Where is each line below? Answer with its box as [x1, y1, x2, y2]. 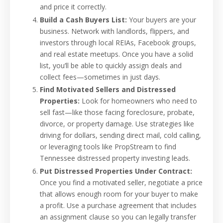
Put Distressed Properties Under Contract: [40, 166, 192, 176]
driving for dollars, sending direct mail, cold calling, [40, 130, 201, 140]
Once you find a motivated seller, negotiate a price [40, 178, 203, 188]
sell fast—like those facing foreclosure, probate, [40, 108, 195, 117]
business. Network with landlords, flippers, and [40, 26, 189, 36]
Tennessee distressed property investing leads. [40, 153, 190, 163]
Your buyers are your [127, 14, 196, 24]
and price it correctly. [40, 1, 107, 11]
